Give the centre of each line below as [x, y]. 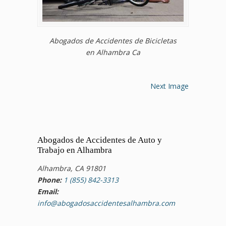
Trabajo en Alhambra [75, 150]
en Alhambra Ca [113, 52]
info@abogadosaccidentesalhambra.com [106, 203]
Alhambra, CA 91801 [72, 168]
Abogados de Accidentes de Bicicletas [113, 41]
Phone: [49, 180]
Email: [48, 191]
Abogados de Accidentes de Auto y [100, 140]
